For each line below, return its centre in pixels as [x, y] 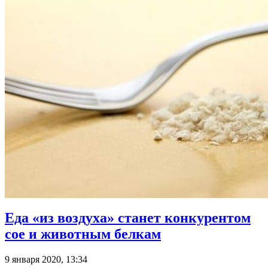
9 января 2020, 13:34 [46, 259]
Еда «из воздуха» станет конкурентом [128, 218]
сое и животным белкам [83, 234]
